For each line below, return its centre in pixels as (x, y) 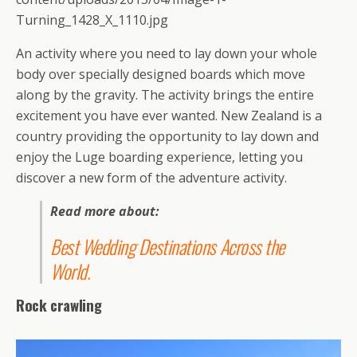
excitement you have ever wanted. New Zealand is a (169, 116)
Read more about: (106, 212)
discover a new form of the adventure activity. (151, 178)
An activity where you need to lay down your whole (167, 54)
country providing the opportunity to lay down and (167, 137)
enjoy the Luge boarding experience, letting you (159, 157)
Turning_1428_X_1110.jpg (92, 20)
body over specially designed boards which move (161, 75)
